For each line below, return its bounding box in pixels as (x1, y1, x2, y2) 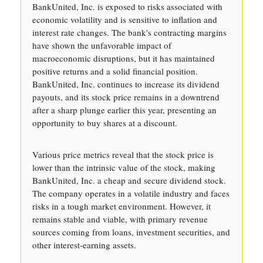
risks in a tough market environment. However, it (32, 200, 211, 212)
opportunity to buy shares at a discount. (32, 117, 177, 129)
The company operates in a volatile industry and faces (32, 187, 230, 199)
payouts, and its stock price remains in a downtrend (32, 91, 220, 103)
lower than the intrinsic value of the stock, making (32, 161, 215, 173)
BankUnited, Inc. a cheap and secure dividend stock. (32, 174, 226, 186)
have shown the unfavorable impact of (32, 39, 171, 51)
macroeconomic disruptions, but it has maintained (32, 52, 215, 64)
